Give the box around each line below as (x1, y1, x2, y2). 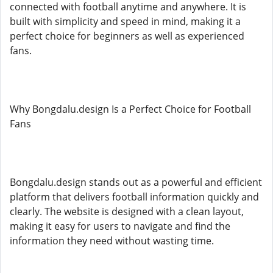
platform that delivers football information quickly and (10, 190, 259, 204)
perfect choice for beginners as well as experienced (10, 29, 244, 43)
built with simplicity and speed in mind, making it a (10, 15, 241, 28)
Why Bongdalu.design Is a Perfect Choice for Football (10, 102, 251, 116)
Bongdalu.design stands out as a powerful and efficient (10, 175, 262, 189)
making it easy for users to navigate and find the (10, 219, 230, 233)
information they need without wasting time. (10, 234, 214, 247)
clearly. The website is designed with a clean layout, (10, 205, 244, 218)
